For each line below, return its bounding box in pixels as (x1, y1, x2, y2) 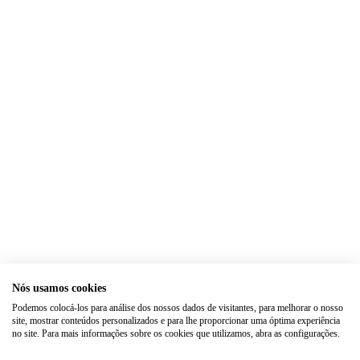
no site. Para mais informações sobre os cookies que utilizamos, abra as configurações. (12, 328, 340, 339)
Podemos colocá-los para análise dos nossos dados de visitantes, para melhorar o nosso (12, 302, 343, 313)
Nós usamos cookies (12, 282, 106, 294)
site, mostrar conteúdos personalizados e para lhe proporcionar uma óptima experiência (12, 315, 340, 326)
